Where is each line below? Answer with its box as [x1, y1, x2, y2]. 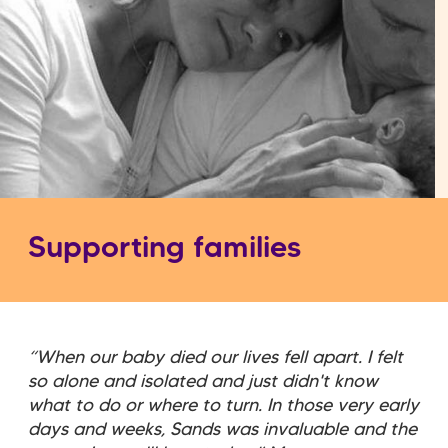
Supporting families [28, 235, 301, 263]
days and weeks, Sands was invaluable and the [28, 421, 417, 438]
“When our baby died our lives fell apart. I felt [28, 349, 403, 366]
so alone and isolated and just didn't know [28, 373, 378, 390]
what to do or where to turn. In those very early [28, 397, 419, 414]
